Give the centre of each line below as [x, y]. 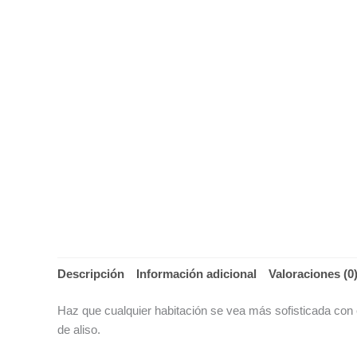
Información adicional [196, 273]
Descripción [91, 273]
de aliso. [79, 330]
